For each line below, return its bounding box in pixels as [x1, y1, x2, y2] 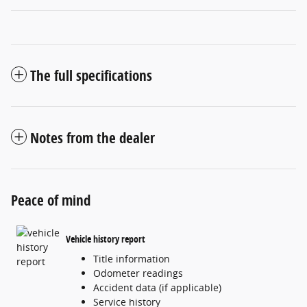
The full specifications [30, 66, 152, 86]
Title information [93, 252, 170, 266]
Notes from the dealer [30, 128, 155, 148]
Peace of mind [11, 191, 90, 210]
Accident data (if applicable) [93, 281, 221, 295]
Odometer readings [93, 267, 183, 280]
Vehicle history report [66, 232, 145, 245]
